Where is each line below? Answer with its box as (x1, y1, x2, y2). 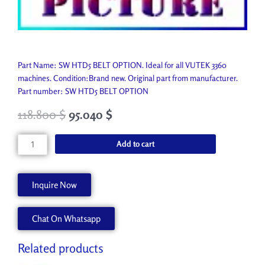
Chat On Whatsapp (32, 213, 101, 225)
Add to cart (117, 138, 155, 148)
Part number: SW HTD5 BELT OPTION (18, 86, 148, 96)
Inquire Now (32, 179, 77, 191)
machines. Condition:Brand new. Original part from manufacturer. (18, 73, 238, 83)
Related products (18, 241, 104, 256)
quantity (17, 200, 45, 210)
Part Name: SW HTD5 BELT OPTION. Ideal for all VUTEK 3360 (18, 60, 227, 70)
